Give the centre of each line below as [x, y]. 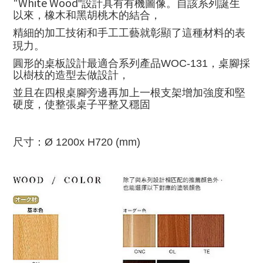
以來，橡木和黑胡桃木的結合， [87, 15]
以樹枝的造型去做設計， [71, 75]
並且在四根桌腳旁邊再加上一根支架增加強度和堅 [129, 93]
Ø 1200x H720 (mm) [92, 142]
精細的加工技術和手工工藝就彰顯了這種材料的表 [129, 33]
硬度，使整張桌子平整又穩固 [82, 104]
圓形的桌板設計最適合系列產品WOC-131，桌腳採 [131, 63]
